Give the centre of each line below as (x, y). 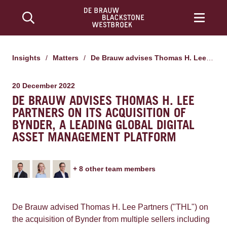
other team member (118, 169)
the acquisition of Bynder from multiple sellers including (111, 219)
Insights (27, 58)
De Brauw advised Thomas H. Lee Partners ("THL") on (110, 207)
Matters (69, 58)
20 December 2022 (44, 86)
